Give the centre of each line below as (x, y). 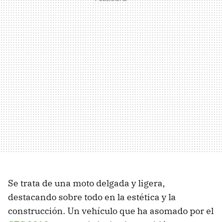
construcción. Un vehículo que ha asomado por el (111, 211)
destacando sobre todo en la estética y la (92, 197)
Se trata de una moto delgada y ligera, (86, 183)
